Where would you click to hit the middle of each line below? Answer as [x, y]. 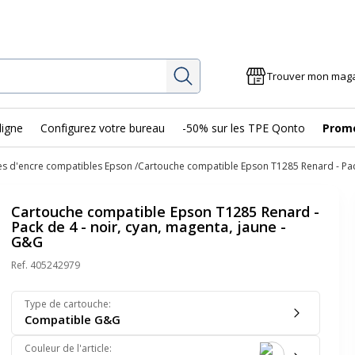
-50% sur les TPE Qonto [244, 128]
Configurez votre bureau [103, 128]
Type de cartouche [67, 304]
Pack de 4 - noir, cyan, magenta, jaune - [149, 227]
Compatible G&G [73, 319]
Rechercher [229, 72]
